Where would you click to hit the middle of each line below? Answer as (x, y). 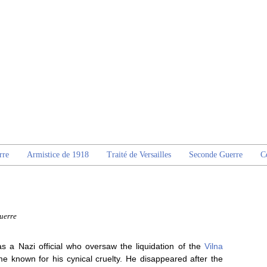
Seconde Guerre (216, 155)
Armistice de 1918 (58, 155)
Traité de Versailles (139, 155)
